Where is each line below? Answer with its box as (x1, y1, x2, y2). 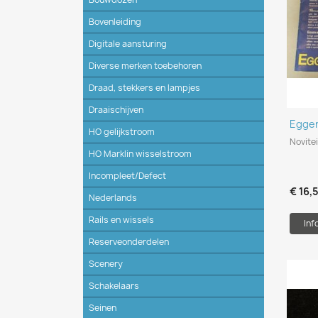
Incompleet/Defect (89, 169, 166, 182)
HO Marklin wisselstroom (89, 147, 192, 160)
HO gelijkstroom (89, 125, 155, 138)
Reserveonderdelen (89, 235, 169, 248)
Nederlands (89, 191, 137, 204)
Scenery (89, 257, 123, 270)
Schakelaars (89, 279, 139, 292)
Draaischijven (89, 103, 143, 116)
